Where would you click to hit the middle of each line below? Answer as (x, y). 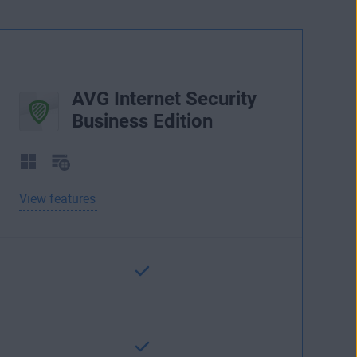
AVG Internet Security (164, 98)
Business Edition (142, 121)
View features (57, 199)
